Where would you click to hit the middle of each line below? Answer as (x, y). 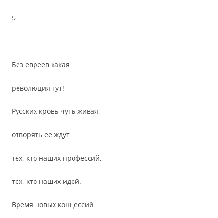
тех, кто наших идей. (46, 181)
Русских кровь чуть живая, (56, 111)
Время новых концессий (53, 205)
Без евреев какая (41, 64)
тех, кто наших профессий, (57, 158)
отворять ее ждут (41, 135)
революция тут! (38, 88)
